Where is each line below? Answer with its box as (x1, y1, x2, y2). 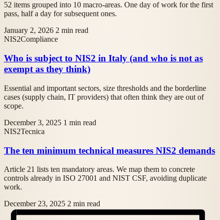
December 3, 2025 (4, 118, 61, 127)
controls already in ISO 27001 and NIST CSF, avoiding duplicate (4, 174, 207, 183)
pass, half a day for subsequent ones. (4, 9, 117, 18)
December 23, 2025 (4, 199, 65, 208)
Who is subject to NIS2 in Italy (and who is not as (4, 53, 203, 64)
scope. (4, 101, 24, 110)
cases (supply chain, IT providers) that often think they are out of (4, 92, 204, 101)
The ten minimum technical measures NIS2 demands (4, 145, 215, 156)
